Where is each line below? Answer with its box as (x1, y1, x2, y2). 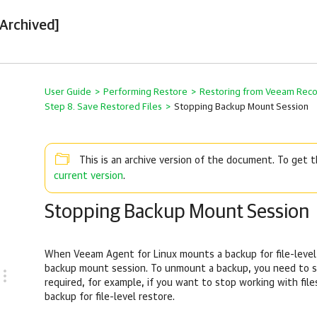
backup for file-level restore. (45, 292, 175, 303)
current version (54, 171, 123, 181)
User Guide (45, 88, 91, 97)
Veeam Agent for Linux (74, 250, 177, 260)
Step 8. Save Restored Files (45, 103, 162, 112)
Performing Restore (103, 88, 188, 97)
